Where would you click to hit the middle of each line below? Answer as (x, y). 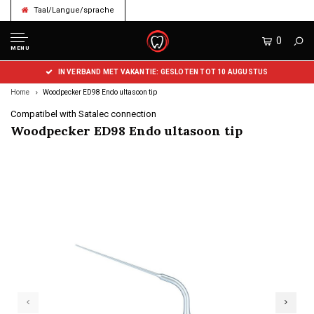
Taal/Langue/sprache (74, 10)
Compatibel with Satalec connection (83, 114)
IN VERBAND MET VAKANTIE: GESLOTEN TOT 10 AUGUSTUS (163, 72)
